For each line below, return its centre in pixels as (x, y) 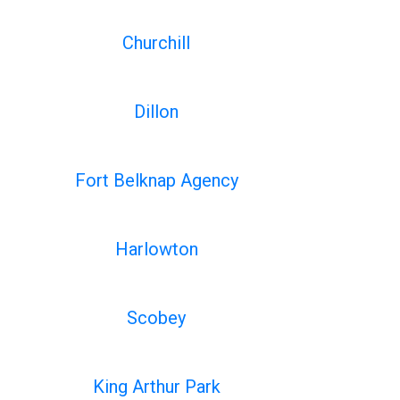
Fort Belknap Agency (156, 180)
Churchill (157, 43)
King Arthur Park (156, 387)
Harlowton (156, 249)
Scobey (157, 318)
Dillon (157, 112)
